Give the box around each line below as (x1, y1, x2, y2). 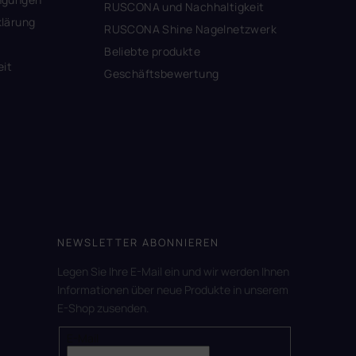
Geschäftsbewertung (104, 65, 219, 81)
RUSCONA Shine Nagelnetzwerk (104, 21, 277, 37)
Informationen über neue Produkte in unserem (57, 281, 288, 297)
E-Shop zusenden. (57, 300, 149, 315)
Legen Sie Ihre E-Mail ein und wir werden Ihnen (57, 263, 289, 279)
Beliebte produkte (104, 43, 200, 59)
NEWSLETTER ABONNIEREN (57, 234, 219, 250)
